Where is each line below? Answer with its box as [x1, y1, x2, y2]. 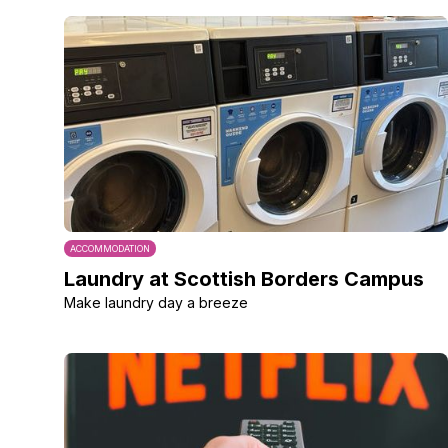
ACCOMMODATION [70, 243, 150, 254]
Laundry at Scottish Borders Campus [64, 267, 424, 291]
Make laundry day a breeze [64, 294, 248, 311]
